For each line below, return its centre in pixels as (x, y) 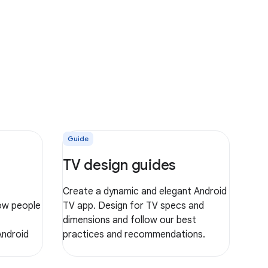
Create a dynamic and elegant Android (145, 191)
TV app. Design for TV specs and (133, 205)
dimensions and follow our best (130, 220)
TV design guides (119, 165)
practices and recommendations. (134, 234)
